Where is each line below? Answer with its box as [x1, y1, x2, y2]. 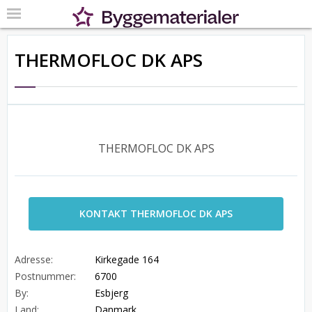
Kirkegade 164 [95, 253, 159, 266]
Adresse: [15, 253, 53, 266]
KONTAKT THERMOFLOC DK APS [79, 207, 233, 220]
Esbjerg [95, 286, 128, 299]
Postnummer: [15, 270, 76, 283]
